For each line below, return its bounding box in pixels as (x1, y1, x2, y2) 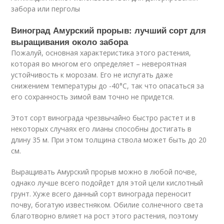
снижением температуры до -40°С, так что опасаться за (11, 81, 204, 90)
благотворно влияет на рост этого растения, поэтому (11, 211, 198, 220)
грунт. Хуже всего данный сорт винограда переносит (11, 189, 192, 198)
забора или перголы (11, 4, 80, 13)
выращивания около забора (11, 35, 128, 47)
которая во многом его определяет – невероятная (11, 59, 187, 68)
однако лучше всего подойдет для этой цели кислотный (11, 178, 203, 187)
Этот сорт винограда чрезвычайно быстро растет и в (11, 113, 196, 122)
